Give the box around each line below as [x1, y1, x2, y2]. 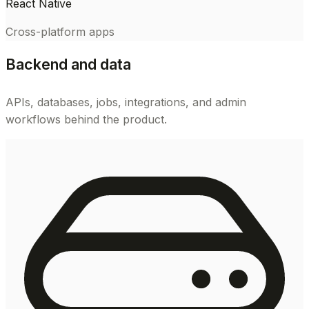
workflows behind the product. [6, 112, 167, 127]
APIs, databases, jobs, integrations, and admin [6, 95, 246, 110]
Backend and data [6, 54, 131, 73]
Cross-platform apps [6, 25, 114, 39]
